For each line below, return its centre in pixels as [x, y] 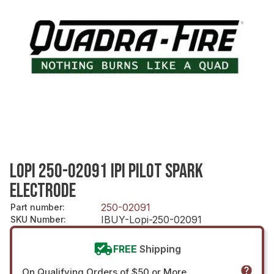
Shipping [160, 249]
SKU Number [37, 219]
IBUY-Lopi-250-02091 [151, 219]
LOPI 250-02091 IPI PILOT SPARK [106, 171]
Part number [36, 207]
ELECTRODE [43, 191]
